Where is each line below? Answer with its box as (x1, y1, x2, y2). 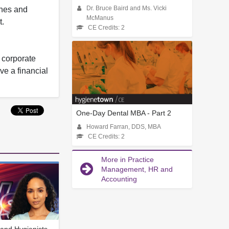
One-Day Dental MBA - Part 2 (76, 108, 171, 117)
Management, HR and (101, 165, 173, 173)
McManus (86, 15, 113, 21)
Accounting (101, 174, 137, 183)
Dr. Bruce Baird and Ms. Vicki (86, 5, 167, 12)
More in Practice (101, 155, 154, 164)
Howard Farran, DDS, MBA (86, 123, 161, 130)
